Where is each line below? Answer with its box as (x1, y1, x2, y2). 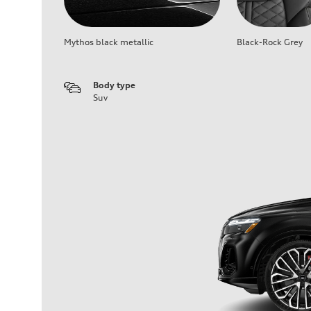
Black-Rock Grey (237, 36, 303, 47)
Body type (93, 79, 135, 90)
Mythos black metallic (64, 36, 153, 47)
